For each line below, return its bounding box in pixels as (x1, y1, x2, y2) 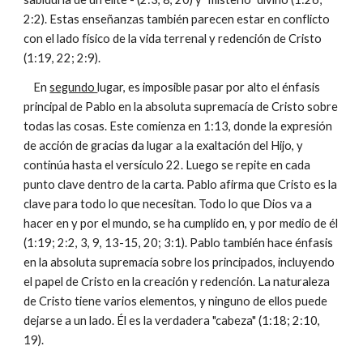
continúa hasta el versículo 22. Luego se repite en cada (23, 158, 311, 172)
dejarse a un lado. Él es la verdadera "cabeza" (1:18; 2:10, (23, 314, 321, 327)
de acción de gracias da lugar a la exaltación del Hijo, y (23, 139, 304, 152)
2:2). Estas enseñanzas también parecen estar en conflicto (23, 12, 331, 26)
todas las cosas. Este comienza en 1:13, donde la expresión (23, 119, 333, 133)
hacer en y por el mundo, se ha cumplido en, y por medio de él (23, 216, 339, 230)
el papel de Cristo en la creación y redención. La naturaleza (23, 275, 331, 288)
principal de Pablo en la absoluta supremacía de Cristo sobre (23, 100, 339, 113)
